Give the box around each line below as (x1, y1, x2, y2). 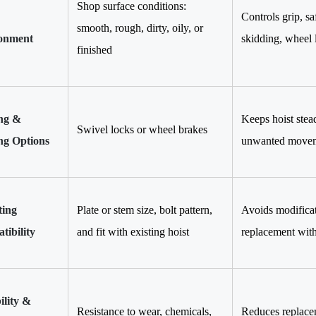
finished (77, 43, 112, 56)
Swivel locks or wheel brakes (77, 123, 207, 135)
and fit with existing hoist (77, 225, 189, 238)
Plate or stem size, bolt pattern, (77, 203, 212, 216)
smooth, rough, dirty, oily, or (77, 21, 203, 34)
